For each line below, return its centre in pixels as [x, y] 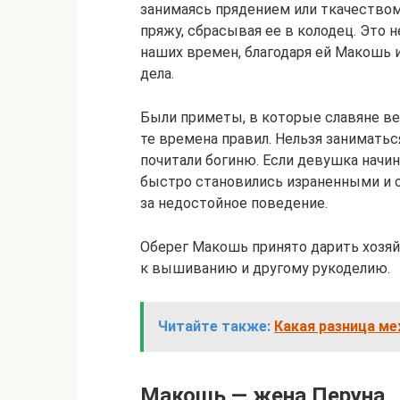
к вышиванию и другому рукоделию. [265, 268]
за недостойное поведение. [234, 203]
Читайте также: [214, 326]
